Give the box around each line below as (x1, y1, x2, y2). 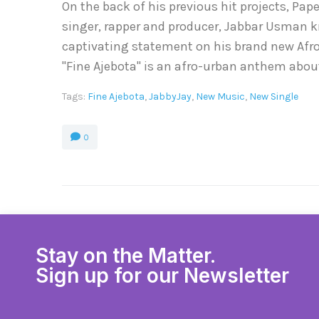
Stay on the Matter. (36, 244, 216, 268)
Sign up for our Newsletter (36, 263, 289, 288)
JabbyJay (149, 90, 192, 103)
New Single (249, 90, 298, 103)
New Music (196, 90, 245, 103)
